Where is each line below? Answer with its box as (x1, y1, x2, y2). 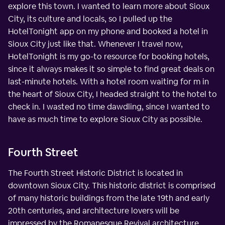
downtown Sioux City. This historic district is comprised (8, 180, 215, 191)
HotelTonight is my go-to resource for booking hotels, (8, 51, 209, 62)
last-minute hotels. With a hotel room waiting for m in (8, 76, 209, 87)
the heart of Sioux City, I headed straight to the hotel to (8, 89, 217, 100)
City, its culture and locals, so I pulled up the (8, 14, 172, 25)
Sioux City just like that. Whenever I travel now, (8, 39, 183, 50)
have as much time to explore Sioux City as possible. (8, 114, 202, 125)
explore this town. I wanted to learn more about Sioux (8, 1, 209, 12)
